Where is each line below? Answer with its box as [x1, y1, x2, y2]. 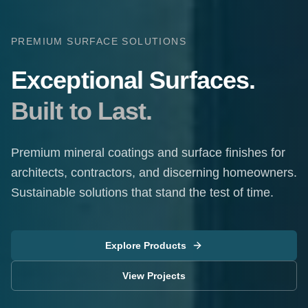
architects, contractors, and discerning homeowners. [11, 166, 297, 179]
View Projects [122, 270, 186, 281]
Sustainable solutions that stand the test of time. [11, 186, 274, 199]
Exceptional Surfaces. [11, 66, 256, 94]
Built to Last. [11, 97, 153, 125]
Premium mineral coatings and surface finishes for [11, 146, 285, 159]
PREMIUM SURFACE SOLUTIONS [11, 36, 186, 47]
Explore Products [105, 240, 186, 251]
